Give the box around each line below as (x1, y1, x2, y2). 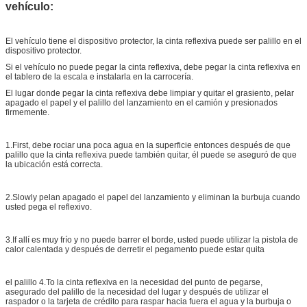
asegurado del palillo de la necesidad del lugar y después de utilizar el (5, 286, 269, 297)
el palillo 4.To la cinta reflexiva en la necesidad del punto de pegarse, (5, 277, 262, 287)
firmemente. (5, 107, 49, 117)
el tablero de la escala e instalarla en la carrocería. (5, 71, 193, 82)
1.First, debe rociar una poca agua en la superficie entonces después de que (5, 140, 291, 150)
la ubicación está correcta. (5, 159, 103, 169)
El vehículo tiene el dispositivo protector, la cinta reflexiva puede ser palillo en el (5, 36, 302, 46)
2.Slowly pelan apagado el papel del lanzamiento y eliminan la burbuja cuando (5, 192, 300, 202)
